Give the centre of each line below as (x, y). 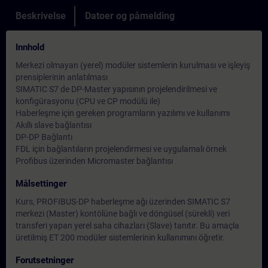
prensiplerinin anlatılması (62, 77)
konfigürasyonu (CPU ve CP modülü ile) (88, 101)
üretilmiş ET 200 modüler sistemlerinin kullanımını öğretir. (120, 237)
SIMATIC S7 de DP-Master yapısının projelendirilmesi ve (116, 89)
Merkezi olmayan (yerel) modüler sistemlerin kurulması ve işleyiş (133, 65)
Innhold (30, 47)
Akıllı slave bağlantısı (54, 125)
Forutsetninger (45, 260)
